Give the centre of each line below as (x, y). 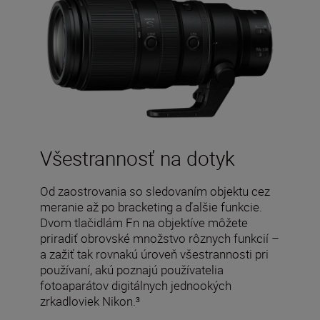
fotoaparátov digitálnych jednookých (136, 285)
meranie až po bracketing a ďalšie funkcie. (151, 206)
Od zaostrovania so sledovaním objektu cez (155, 191)
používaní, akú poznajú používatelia (132, 269)
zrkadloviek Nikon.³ (90, 301)
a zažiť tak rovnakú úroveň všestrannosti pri (154, 254)
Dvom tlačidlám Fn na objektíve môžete (144, 222)
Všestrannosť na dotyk (137, 157)
